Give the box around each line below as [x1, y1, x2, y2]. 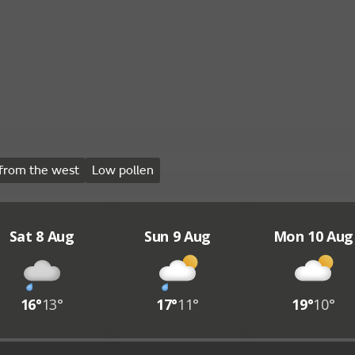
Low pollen [91, 162, 154, 178]
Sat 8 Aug [9, 227, 74, 246]
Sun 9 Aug [144, 227, 211, 246]
